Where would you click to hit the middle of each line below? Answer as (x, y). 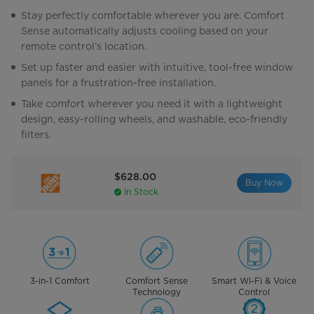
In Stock (141, 192)
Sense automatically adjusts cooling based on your (145, 31)
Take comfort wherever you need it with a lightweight (152, 104)
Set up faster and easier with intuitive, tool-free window (157, 68)
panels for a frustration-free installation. (118, 83)
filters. (36, 135)
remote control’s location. (84, 47)
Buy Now (264, 183)
